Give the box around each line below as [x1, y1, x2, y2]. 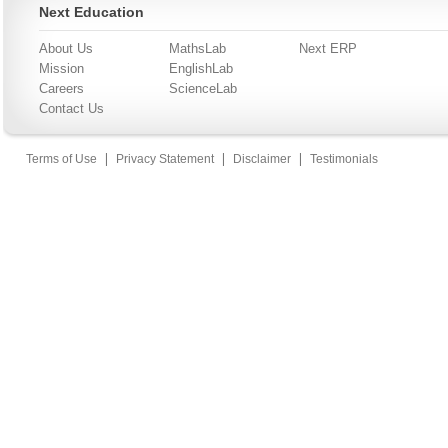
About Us [39, 41, 93, 56]
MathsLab [169, 41, 226, 56]
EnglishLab [169, 61, 233, 76]
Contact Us [39, 101, 104, 116]
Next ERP [299, 41, 357, 56]
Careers [39, 81, 84, 96]
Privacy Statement [116, 152, 214, 166]
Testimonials [310, 152, 378, 166]
